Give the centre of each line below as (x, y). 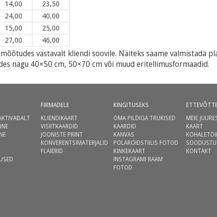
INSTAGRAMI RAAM (138, 159)
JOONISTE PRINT (62, 134)
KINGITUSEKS (131, 105)
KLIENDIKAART (59, 118)
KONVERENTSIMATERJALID (74, 143)
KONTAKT (199, 151)
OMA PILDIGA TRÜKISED (144, 118)
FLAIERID (52, 151)
